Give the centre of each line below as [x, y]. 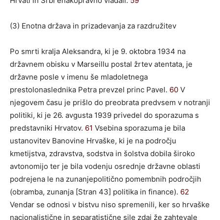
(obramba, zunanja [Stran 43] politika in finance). [95, 192]
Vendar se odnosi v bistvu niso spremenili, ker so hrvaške [110, 204]
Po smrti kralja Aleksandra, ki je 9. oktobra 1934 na [98, 51]
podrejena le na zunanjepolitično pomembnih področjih [106, 179]
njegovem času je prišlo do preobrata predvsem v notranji [110, 102]
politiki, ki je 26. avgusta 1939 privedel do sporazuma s [104, 115]
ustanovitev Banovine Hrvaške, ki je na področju [93, 140]
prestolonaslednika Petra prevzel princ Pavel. [90, 89]
